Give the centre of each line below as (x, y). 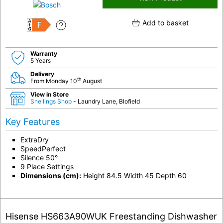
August (92, 81)
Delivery (42, 74)
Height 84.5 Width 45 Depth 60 (134, 175)
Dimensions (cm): (51, 175)
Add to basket (165, 23)
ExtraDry (35, 139)
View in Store (50, 94)
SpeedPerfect (43, 148)
